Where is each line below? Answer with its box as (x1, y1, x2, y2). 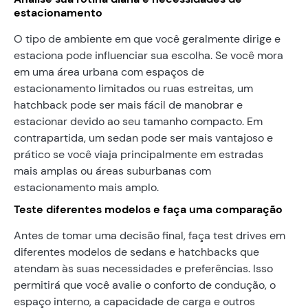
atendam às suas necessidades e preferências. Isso (14, 261, 273, 276)
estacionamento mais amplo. (14, 179, 159, 195)
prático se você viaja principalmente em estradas (14, 146, 263, 162)
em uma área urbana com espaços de (14, 64, 204, 79)
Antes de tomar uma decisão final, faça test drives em (14, 228, 285, 243)
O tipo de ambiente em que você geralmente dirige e (14, 31, 280, 46)
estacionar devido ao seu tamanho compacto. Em (14, 113, 263, 129)
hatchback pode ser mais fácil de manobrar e (14, 97, 243, 112)
